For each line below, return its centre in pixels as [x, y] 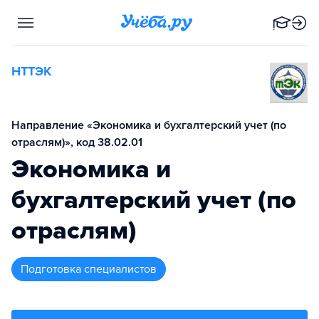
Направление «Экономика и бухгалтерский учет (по [149, 125]
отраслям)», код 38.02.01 [77, 142]
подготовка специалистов [93, 269]
